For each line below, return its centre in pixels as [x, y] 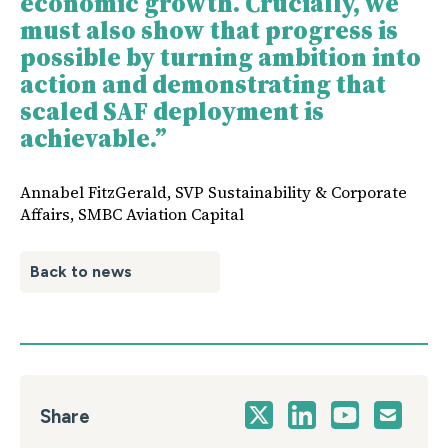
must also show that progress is [209, 29]
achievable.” [93, 137]
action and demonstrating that [203, 83]
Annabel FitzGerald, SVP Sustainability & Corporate [213, 192]
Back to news [81, 271]
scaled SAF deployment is [172, 110]
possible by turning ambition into [220, 56]
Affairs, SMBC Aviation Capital [132, 214]
